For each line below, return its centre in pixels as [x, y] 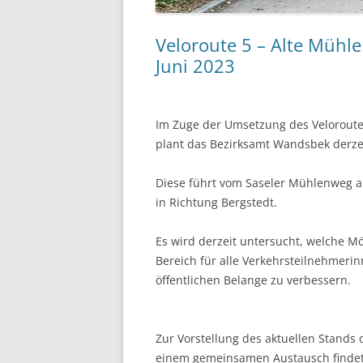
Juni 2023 [195, 66]
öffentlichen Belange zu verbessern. [253, 280]
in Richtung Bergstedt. [216, 202]
